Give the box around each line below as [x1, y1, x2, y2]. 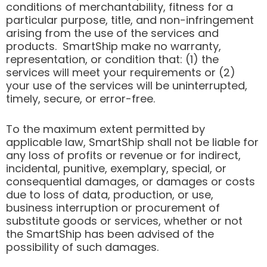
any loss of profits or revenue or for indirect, [6, 148, 241, 163]
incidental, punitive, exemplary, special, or [6, 161, 226, 176]
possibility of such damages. [6, 240, 159, 255]
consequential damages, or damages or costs [6, 174, 255, 190]
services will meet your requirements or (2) [6, 65, 235, 80]
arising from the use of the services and [6, 26, 219, 41]
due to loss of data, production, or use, [6, 187, 213, 203]
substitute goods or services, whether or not [6, 213, 243, 229]
